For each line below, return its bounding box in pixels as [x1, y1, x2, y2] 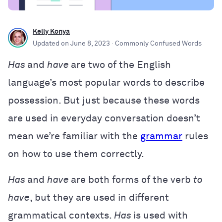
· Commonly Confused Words [110, 40, 202, 47]
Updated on [33, 40, 70, 47]
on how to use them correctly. [8, 149, 144, 159]
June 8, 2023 [70, 40, 110, 47]
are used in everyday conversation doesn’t [8, 113, 200, 123]
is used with [133, 210, 188, 221]
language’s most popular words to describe [8, 77, 205, 88]
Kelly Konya [33, 28, 70, 35]
